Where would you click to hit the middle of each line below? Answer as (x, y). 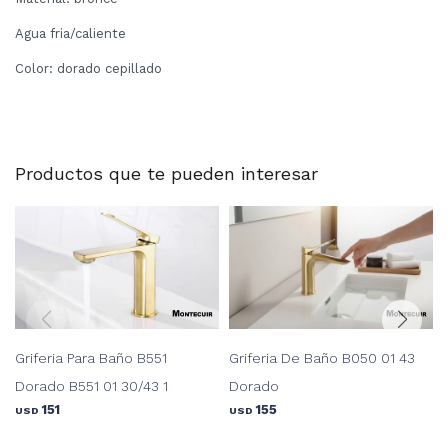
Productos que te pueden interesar (166, 174)
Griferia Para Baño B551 (91, 357)
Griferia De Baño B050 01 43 (322, 357)
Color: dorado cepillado (88, 69)
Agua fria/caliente (70, 34)
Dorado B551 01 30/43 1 (91, 385)
